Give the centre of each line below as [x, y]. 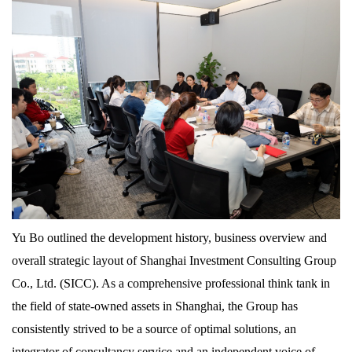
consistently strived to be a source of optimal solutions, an [154, 328]
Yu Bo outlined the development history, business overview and [169, 237]
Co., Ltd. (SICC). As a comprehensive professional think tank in [171, 283]
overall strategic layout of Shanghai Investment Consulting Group [174, 260]
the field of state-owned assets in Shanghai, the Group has [155, 306]
